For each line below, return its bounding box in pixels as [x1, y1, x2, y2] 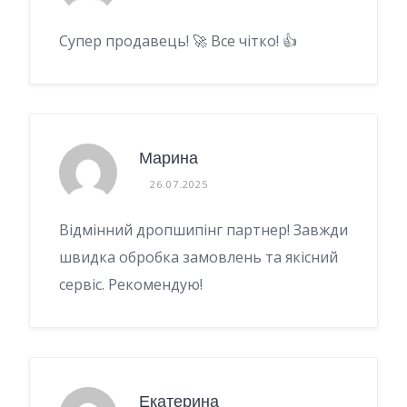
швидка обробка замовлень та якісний [59, 246, 338, 267]
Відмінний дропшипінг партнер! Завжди [59, 219, 348, 240]
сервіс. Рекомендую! [59, 273, 203, 294]
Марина [139, 146, 198, 170]
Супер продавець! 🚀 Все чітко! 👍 [59, 30, 297, 51]
